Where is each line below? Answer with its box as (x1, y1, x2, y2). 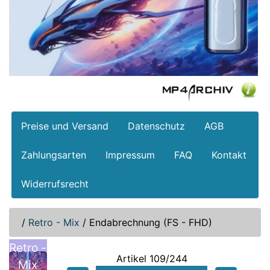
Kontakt (212, 149, 246, 162)
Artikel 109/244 (116, 253, 188, 265)
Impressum (105, 149, 155, 162)
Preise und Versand (21, 120, 108, 133)
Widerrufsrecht (21, 178, 89, 190)
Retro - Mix (28, 216, 80, 229)
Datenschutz (128, 120, 185, 133)
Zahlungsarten (21, 149, 86, 162)
